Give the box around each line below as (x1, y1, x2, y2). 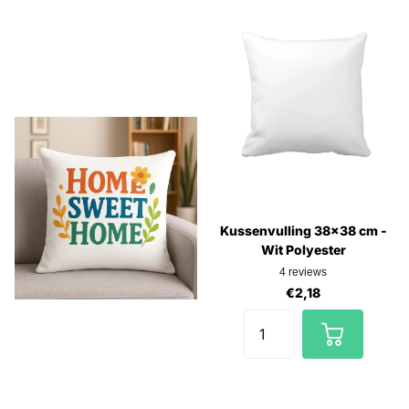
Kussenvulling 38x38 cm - (219, 222, 387, 238)
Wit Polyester (260, 241, 346, 257)
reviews (288, 265, 327, 278)
